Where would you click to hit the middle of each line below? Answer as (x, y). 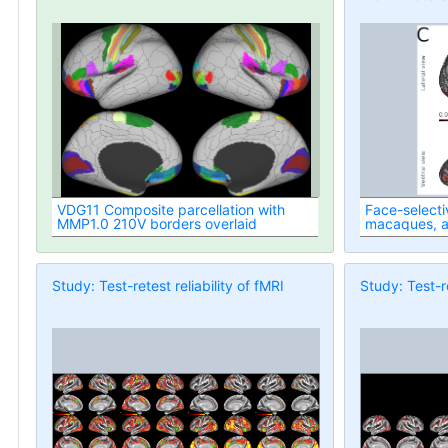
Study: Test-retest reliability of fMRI (168, 286)
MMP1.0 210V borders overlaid (157, 224)
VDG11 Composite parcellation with (171, 210)
